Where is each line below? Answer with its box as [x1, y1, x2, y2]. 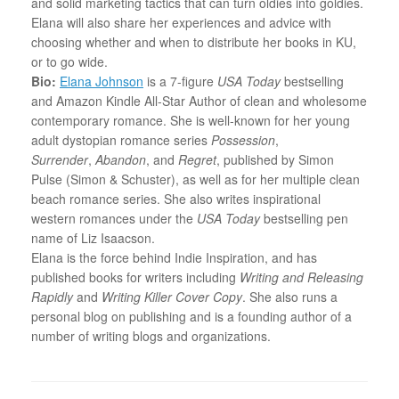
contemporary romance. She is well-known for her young [31, 110, 350, 129]
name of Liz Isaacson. [31, 228, 155, 247]
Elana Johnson [60, 71, 143, 90]
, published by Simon [216, 150, 334, 168]
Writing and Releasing [240, 267, 363, 286]
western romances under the [31, 208, 197, 227]
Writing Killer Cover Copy [102, 287, 242, 305]
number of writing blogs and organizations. [31, 326, 271, 345]
